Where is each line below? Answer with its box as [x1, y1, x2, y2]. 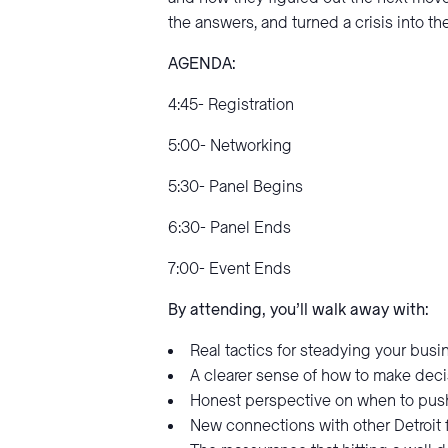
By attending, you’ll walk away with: [168, 299, 429, 322]
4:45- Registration [168, 94, 294, 117]
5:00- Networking [168, 135, 292, 158]
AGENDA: [168, 53, 236, 76]
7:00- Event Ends [168, 258, 291, 281]
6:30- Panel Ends [168, 217, 291, 240]
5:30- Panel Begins [168, 176, 303, 199]
